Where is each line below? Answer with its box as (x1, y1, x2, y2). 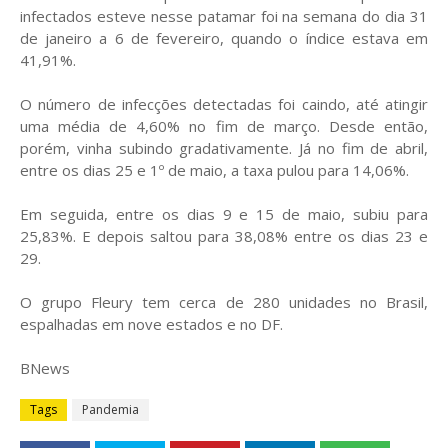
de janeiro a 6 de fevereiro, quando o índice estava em (20, 27, 428, 48)
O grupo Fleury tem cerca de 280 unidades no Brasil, (20, 291, 428, 312)
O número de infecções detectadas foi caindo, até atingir (20, 93, 428, 114)
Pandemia (82, 400, 139, 418)
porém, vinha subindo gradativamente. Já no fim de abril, (20, 137, 428, 158)
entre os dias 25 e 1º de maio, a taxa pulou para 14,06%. (20, 159, 409, 180)
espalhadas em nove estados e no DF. (20, 313, 283, 334)
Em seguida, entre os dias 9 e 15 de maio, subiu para (20, 203, 428, 224)
